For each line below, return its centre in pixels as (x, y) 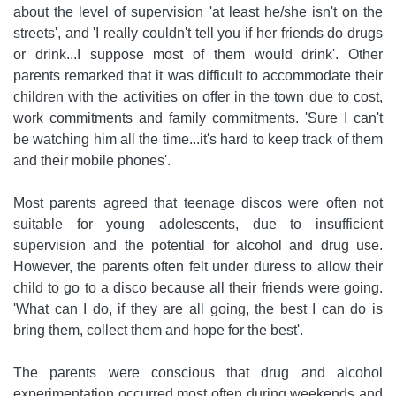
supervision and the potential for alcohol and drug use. (198, 246)
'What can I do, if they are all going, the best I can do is (198, 309)
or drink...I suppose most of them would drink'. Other (198, 55)
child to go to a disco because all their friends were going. (198, 288)
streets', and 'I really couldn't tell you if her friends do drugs (198, 34)
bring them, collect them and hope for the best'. (158, 331)
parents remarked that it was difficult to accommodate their (198, 76)
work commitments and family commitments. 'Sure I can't (198, 118)
